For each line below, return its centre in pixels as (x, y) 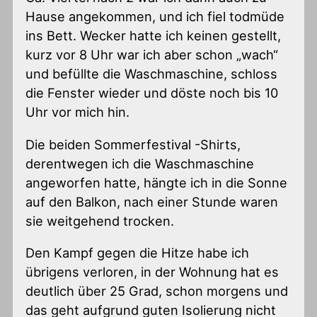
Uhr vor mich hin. (78, 112)
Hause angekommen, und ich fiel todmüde (155, 17)
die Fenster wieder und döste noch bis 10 (152, 93)
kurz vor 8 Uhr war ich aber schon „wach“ (152, 55)
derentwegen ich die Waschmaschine (140, 163)
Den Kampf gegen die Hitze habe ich (138, 252)
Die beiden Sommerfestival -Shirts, (133, 144)
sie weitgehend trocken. (100, 220)
